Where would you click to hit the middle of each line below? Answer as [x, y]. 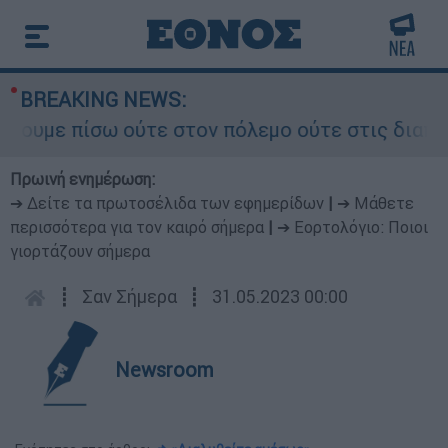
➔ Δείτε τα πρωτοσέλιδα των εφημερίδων [167, 203]
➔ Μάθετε [375, 203]
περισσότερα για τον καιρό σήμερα [137, 227]
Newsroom [164, 369]
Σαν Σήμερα [129, 296]
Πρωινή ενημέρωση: [82, 179]
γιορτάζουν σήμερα [80, 251]
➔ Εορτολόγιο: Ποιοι [352, 227]
